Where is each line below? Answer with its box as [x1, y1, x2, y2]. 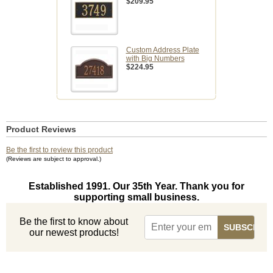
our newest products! [29, 227, 119, 238]
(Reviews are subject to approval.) [6, 155, 101, 163]
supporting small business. [74, 192, 199, 203]
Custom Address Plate [126, 46, 199, 55]
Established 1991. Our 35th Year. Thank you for [29, 181, 244, 192]
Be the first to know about [19, 216, 129, 227]
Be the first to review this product [6, 146, 113, 155]
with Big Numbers [126, 54, 185, 63]
